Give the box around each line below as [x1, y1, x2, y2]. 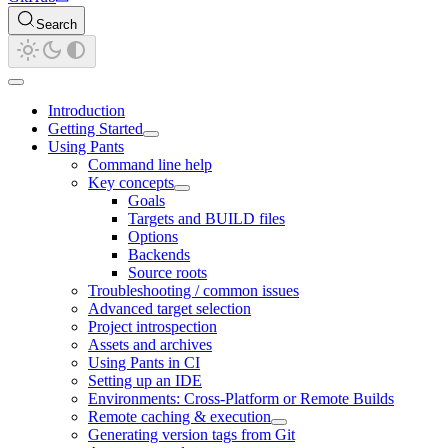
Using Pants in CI [88, 354, 200, 372]
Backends [128, 246, 190, 264]
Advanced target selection [88, 300, 251, 318]
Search [36, 17, 77, 33]
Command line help [88, 156, 212, 174]
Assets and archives [88, 336, 212, 354]
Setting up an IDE [88, 372, 202, 390]
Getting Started [48, 120, 143, 138]
